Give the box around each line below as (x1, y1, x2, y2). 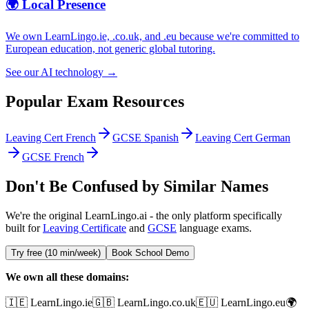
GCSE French (22, 151, 84, 163)
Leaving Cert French (6, 132, 96, 143)
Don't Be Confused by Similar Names (6, 177, 268, 195)
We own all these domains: (6, 270, 129, 283)
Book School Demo (112, 247, 189, 258)
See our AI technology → (6, 66, 117, 79)
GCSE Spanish (112, 132, 179, 143)
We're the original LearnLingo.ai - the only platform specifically (6, 209, 282, 221)
